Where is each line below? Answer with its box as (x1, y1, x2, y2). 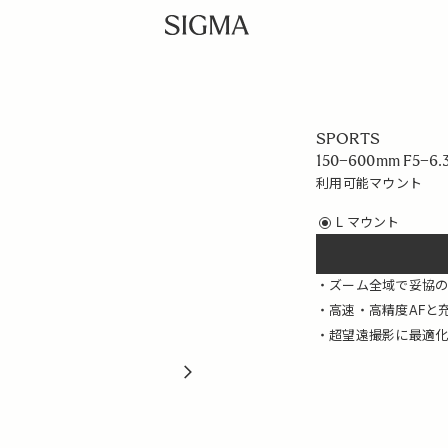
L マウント (336, 215, 400, 230)
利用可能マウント (316, 176, 423, 191)
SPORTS (316, 130, 381, 148)
